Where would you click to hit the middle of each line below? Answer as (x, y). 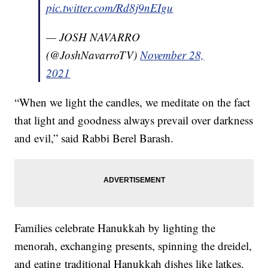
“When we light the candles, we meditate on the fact (133, 102)
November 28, (172, 54)
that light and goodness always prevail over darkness (134, 120)
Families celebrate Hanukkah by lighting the (115, 227)
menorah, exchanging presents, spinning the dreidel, (133, 245)
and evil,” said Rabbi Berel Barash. (94, 138)
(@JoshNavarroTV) (93, 54)
